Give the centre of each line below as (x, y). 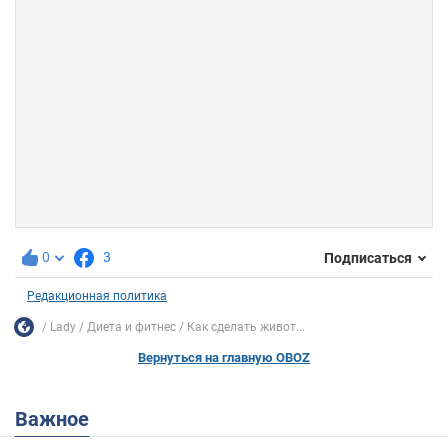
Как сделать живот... (246, 326)
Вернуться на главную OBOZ (224, 358)
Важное (58, 419)
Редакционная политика (97, 296)
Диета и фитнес (131, 326)
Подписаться (368, 257)
